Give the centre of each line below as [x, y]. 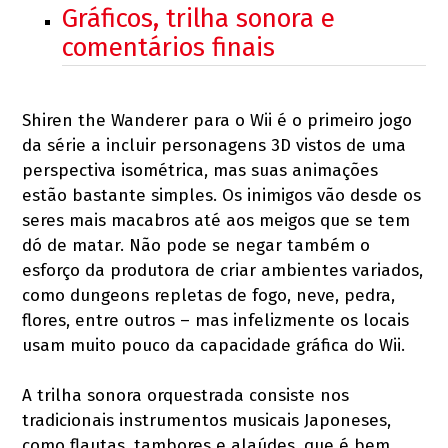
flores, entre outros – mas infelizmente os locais [216, 320]
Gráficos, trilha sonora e [199, 18]
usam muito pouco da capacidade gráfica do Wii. [214, 345]
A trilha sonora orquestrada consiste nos [186, 395]
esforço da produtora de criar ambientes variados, [223, 270]
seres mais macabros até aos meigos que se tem [216, 220]
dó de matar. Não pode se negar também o [196, 245]
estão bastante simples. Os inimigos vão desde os [222, 195]
